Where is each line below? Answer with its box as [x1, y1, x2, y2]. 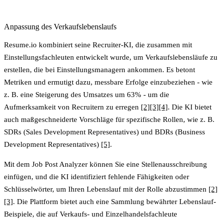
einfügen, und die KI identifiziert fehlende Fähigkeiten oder [4, 172, 189, 181]
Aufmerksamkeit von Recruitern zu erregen [4, 103, 141, 111]
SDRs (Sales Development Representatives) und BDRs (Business [4, 127, 205, 136]
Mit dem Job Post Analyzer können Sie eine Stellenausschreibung [4, 160, 207, 168]
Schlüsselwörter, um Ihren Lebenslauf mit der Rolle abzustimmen [4, 185, 209, 193]
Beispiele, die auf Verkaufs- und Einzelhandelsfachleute [4, 210, 177, 218]
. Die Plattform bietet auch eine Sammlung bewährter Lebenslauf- [13, 197, 216, 206]
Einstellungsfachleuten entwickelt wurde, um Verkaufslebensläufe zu [4, 53, 218, 61]
